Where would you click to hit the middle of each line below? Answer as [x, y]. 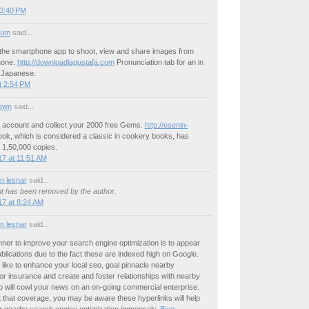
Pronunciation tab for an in [159, 62]
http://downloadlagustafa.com [66, 62]
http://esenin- [166, 125]
